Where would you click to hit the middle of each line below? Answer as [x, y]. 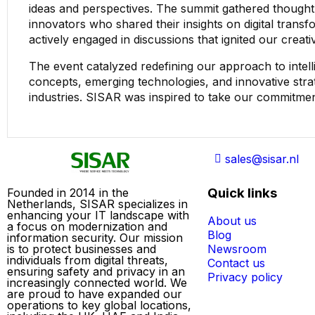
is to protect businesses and [82, 249]
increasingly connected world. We [97, 282]
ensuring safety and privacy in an [96, 271]
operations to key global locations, [99, 305]
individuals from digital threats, [88, 260]
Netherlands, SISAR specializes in [97, 204]
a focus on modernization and [87, 226]
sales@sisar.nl [262, 159]
